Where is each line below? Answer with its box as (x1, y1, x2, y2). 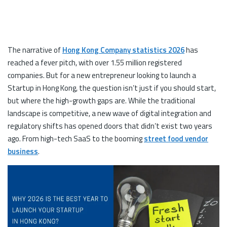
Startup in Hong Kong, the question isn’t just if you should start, (8, 82, 216, 94)
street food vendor (144, 133, 208, 144)
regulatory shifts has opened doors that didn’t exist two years (8, 120, 212, 132)
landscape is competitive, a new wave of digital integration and (8, 107, 211, 119)
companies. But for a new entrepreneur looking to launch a (8, 69, 196, 81)
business (8, 145, 38, 157)
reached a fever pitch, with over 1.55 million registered (8, 57, 182, 68)
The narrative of (8, 44, 62, 56)
